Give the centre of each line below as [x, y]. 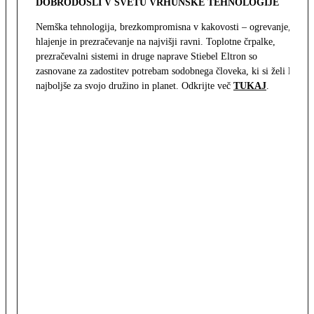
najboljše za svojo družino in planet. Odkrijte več [135, 86]
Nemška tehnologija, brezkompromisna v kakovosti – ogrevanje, [163, 27]
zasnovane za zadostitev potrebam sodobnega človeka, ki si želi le [165, 71]
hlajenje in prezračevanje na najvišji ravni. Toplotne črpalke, [156, 42]
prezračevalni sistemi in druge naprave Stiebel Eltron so [146, 57]
